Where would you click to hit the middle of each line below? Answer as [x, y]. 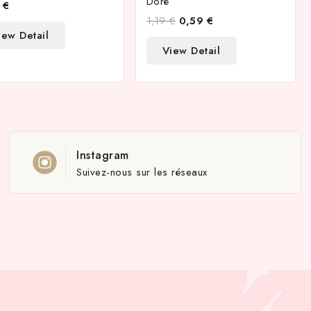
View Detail [191, 51]
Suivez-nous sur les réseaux [142, 172]
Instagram [103, 155]
